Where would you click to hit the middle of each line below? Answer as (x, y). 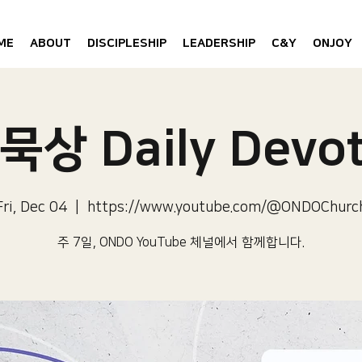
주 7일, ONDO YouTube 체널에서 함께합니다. (181, 242)
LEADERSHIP (219, 43)
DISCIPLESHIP (127, 43)
